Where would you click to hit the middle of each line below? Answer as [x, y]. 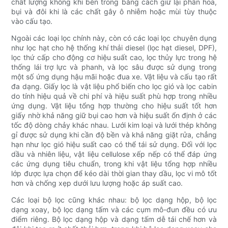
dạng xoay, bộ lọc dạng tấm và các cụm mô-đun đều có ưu [114, 210]
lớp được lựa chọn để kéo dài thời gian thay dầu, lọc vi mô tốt [114, 174]
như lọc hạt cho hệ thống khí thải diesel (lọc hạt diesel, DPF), [114, 48]
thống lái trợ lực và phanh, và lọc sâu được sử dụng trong [114, 67]
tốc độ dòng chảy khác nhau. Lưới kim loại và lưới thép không [114, 125]
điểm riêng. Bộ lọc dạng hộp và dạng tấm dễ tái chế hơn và [114, 219]
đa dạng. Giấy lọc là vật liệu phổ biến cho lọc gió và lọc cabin [114, 87]
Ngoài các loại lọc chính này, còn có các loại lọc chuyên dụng [114, 38]
